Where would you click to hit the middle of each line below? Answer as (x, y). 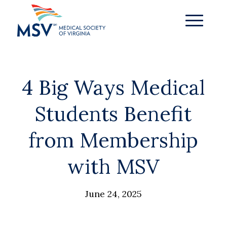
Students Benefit (113, 114)
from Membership (113, 140)
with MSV (113, 166)
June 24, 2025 (113, 194)
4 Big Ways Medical (113, 87)
